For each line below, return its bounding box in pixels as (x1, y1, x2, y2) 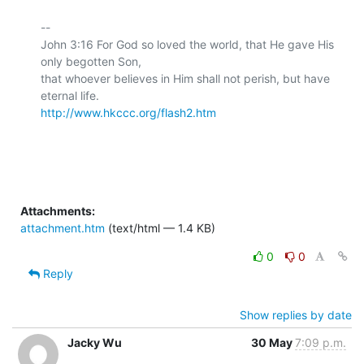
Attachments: (20, 203, 95, 218)
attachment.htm (20, 220, 105, 235)
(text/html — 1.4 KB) (105, 220, 215, 235)
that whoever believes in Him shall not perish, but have (41, 71, 330, 85)
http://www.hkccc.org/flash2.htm (41, 105, 216, 119)
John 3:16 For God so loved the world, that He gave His (41, 37, 334, 51)
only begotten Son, (41, 54, 141, 68)
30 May (251, 335, 295, 349)
